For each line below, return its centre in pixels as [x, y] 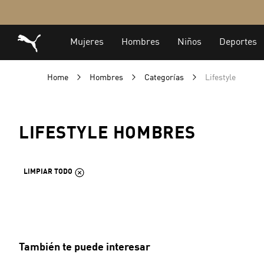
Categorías [165, 78]
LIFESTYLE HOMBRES [107, 134]
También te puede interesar [85, 247]
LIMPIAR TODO [48, 172]
